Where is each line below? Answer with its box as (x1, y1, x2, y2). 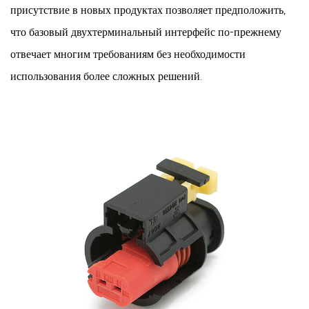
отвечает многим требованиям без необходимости (10, 48, 246, 61)
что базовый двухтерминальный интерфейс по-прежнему (10, 26, 281, 39)
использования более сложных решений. (10, 70, 202, 83)
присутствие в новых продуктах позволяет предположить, (10, 3, 286, 17)
